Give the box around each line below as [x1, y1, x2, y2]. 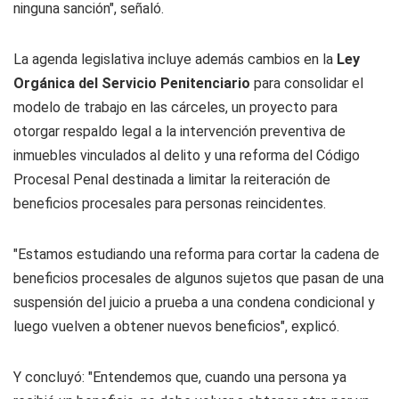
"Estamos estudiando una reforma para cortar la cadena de [13, 246, 379, 263]
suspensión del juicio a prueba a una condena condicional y [13, 294, 375, 311]
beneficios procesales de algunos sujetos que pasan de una [13, 270, 384, 287]
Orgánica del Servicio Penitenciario [13, 75, 250, 92]
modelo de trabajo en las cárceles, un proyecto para [13, 99, 338, 116]
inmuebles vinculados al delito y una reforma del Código [13, 147, 360, 164]
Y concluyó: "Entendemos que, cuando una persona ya [13, 369, 346, 386]
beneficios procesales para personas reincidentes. [13, 195, 326, 212]
